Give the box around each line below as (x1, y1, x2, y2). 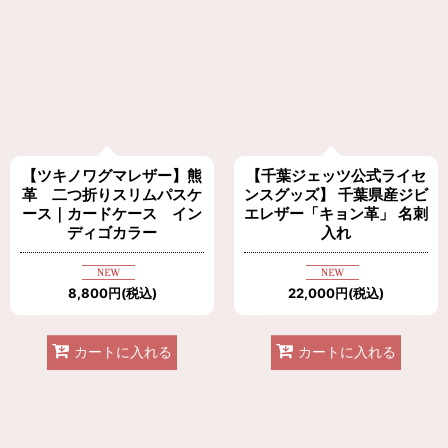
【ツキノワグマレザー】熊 (22, 165, 202, 185)
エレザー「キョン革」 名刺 (244, 203, 428, 223)
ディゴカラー (67, 222, 157, 242)
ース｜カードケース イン (22, 203, 202, 223)
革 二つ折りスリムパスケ (22, 184, 202, 204)
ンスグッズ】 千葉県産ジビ (244, 184, 428, 204)
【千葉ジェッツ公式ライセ (246, 165, 426, 185)
